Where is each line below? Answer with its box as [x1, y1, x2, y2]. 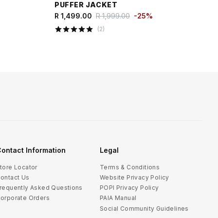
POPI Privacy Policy [100, 184, 159, 192]
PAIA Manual [100, 194, 137, 202]
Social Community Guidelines [100, 204, 189, 212]
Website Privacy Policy [100, 173, 169, 181]
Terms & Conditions [100, 163, 160, 171]
